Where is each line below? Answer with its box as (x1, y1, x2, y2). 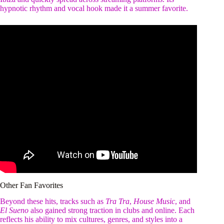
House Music (133, 197, 175, 206)
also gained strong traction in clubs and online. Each (28, 206, 194, 215)
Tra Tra (105, 197, 129, 206)
